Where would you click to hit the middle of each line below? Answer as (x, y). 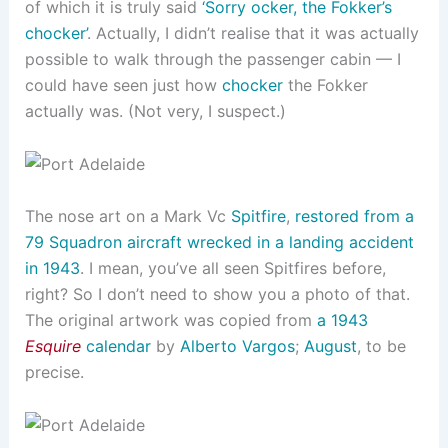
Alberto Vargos (237, 345)
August (330, 345)
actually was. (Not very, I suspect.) (155, 110)
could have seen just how (123, 84)
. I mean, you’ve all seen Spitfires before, (232, 267)
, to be (381, 345)
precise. (54, 371)
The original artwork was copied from (170, 319)
